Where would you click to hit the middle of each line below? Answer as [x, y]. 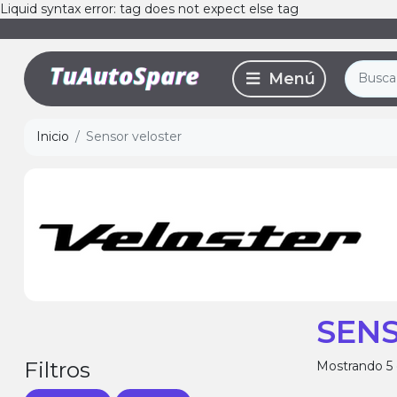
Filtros [57, 369]
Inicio [53, 137]
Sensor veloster [134, 137]
